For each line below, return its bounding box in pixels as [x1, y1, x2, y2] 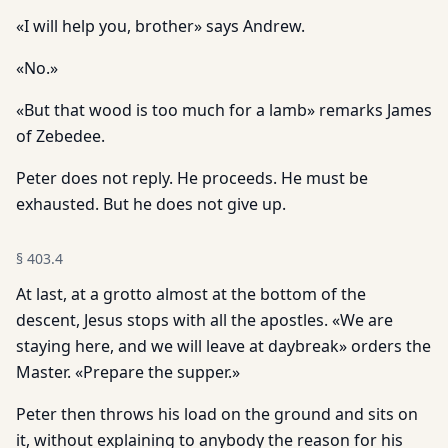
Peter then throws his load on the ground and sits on [16, 403, 418, 425]
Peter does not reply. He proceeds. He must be [16, 167, 368, 189]
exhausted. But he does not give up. [16, 193, 286, 215]
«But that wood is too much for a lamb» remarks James [16, 99, 432, 121]
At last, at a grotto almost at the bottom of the [16, 283, 366, 305]
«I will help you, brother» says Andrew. [16, 15, 305, 37]
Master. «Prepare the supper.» [16, 361, 240, 383]
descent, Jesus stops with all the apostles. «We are [16, 309, 393, 331]
